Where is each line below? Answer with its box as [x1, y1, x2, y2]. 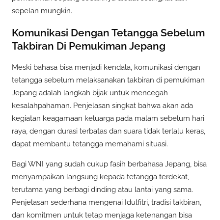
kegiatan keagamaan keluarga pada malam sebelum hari [12, 114, 204, 123]
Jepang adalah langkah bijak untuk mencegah [12, 88, 168, 98]
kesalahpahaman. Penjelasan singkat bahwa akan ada [12, 101, 193, 110]
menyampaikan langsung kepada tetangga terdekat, [12, 172, 189, 182]
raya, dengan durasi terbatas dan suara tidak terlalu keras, [12, 127, 205, 136]
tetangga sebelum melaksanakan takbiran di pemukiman [12, 76, 205, 85]
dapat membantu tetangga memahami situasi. [12, 139, 168, 149]
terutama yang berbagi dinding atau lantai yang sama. [12, 185, 193, 194]
